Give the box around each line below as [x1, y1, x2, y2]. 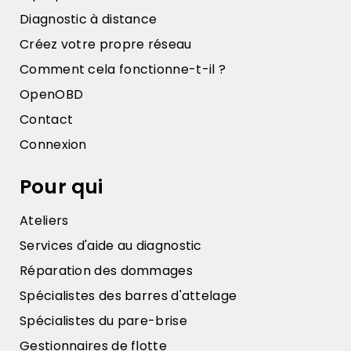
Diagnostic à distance [20, 9, 157, 28]
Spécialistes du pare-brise [20, 311, 187, 330]
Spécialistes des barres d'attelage [20, 286, 237, 305]
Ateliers [20, 211, 69, 230]
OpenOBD [20, 85, 84, 103]
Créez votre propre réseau [20, 34, 192, 53]
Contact [20, 110, 74, 128]
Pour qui [20, 172, 103, 201]
